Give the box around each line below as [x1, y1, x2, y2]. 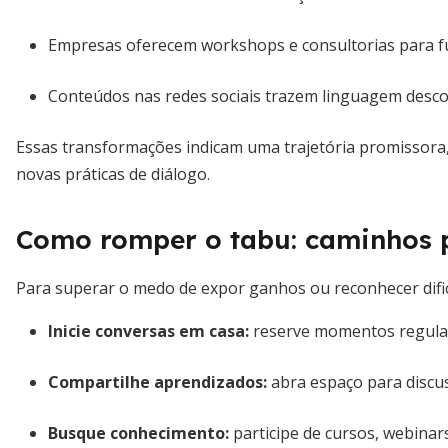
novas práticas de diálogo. [16, 163, 210, 185]
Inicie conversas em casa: [48, 320, 249, 342]
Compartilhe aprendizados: [48, 371, 267, 393]
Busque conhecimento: [48, 422, 229, 444]
